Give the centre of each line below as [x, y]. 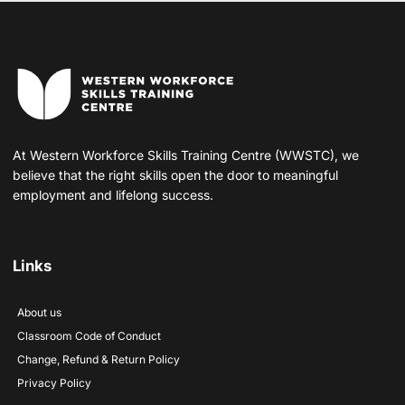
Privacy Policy [54, 382]
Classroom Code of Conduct [89, 335]
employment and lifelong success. [113, 194]
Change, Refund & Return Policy [99, 359]
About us [39, 312]
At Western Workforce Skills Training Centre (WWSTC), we [186, 155]
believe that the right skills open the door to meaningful [175, 174]
